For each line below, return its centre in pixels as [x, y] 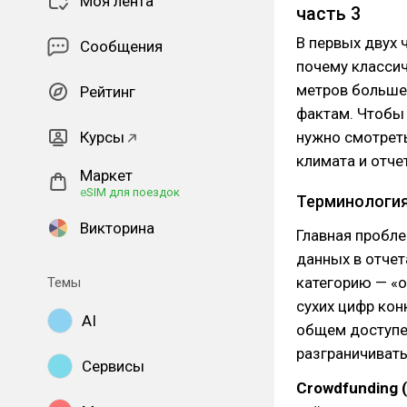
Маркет [106, 175]
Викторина [117, 228]
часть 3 [328, 14]
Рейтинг [108, 92]
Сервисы [113, 366]
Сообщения [121, 46]
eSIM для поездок [130, 192]
